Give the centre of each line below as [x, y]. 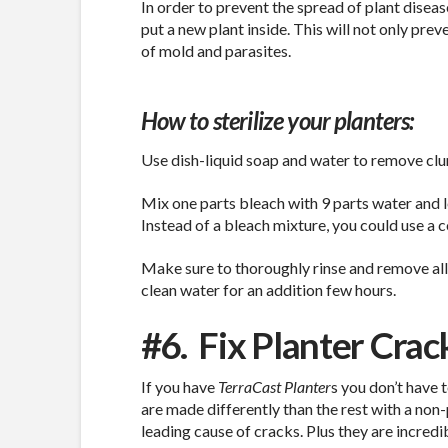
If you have [179, 387]
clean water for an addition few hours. [268, 289]
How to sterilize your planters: [277, 120]
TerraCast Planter [274, 387]
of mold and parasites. [215, 50]
